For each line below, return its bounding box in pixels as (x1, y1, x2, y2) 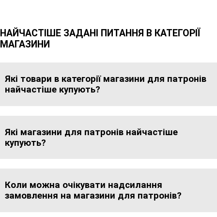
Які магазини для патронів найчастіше (5, 126, 178, 138)
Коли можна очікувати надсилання (5, 179, 162, 190)
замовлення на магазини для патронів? (5, 190, 182, 201)
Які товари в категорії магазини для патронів (5, 74, 206, 85)
